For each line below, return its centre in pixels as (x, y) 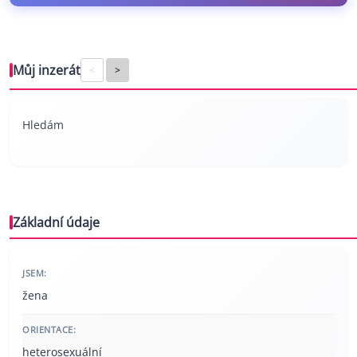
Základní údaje (56, 223)
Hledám (43, 125)
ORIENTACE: (49, 330)
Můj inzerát (47, 71)
